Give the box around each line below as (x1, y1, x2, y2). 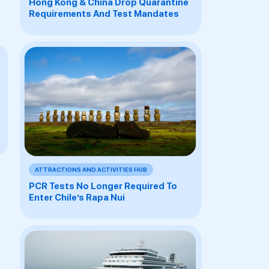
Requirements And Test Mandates (28, 8, 179, 19)
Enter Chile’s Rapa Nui (28, 192, 125, 203)
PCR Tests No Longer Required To (28, 180, 177, 192)
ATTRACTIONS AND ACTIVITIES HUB (34, 165, 147, 173)
